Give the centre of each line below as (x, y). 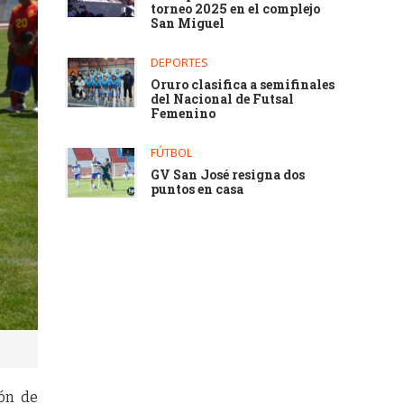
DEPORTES (180, 62)
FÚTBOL (172, 152)
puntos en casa (197, 189)
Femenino (184, 113)
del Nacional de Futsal (223, 99)
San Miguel (188, 23)
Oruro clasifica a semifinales (243, 84)
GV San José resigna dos (228, 174)
